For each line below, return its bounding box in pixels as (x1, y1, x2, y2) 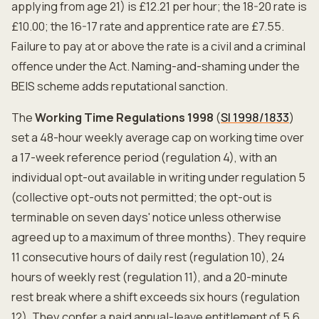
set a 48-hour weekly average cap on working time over (11, 130, 304, 145)
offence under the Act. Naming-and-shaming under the (11, 58, 300, 74)
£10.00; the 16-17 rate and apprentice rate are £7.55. (11, 19, 284, 34)
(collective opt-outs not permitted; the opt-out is (11, 189, 272, 205)
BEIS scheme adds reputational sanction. (11, 78, 228, 94)
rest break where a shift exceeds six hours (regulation (11, 289, 300, 305)
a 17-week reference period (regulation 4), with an (11, 150, 277, 165)
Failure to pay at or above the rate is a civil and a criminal (11, 38, 305, 54)
